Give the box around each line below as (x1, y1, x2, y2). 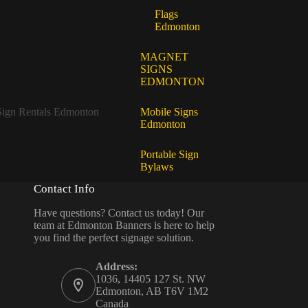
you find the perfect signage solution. (33, 231, 194, 243)
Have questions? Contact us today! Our (33, 206, 204, 219)
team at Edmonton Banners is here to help (33, 219, 214, 231)
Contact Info (33, 182, 95, 196)
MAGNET (140, 51, 188, 63)
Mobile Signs (140, 106, 198, 118)
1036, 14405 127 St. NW (95, 272, 206, 285)
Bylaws (140, 161, 173, 173)
